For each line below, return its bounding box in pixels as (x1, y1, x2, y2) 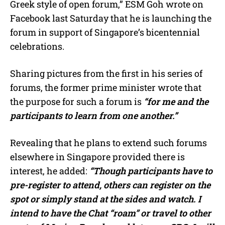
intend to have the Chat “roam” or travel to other (10, 206, 211, 219)
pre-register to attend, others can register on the (10, 178, 210, 191)
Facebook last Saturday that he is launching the (10, 12, 211, 24)
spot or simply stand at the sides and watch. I (10, 192, 201, 205)
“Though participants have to (89, 164, 212, 177)
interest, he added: (10, 164, 89, 177)
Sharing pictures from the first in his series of (10, 67, 202, 79)
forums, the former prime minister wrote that (10, 81, 201, 93)
